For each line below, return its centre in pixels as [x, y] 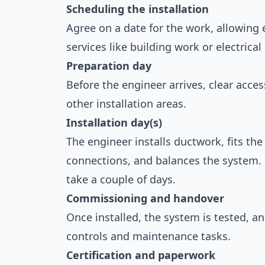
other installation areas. [126, 104]
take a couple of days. [121, 179]
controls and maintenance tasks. [148, 236]
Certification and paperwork [141, 255]
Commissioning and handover [145, 198]
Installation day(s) [114, 122]
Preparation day [109, 66]
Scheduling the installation [138, 9]
